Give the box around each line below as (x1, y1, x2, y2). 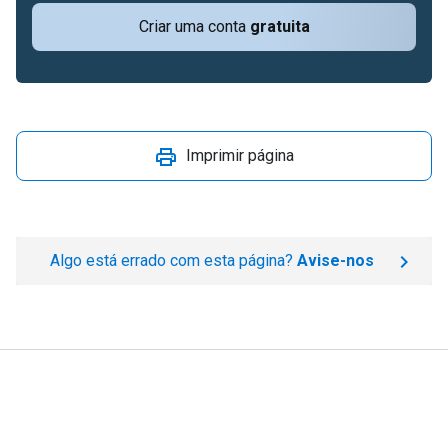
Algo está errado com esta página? (50, 251, 297, 270)
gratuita (249, 17, 310, 36)
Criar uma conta (138, 17, 250, 36)
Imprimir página (186, 146, 294, 165)
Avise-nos (297, 251, 374, 270)
